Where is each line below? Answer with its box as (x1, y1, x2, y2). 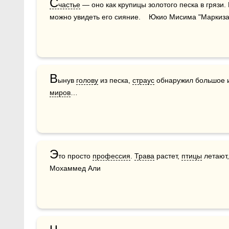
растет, (154, 152, 181, 160)
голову (76, 76, 98, 84)
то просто (58, 152, 93, 160)
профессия (93, 152, 130, 160)
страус (132, 76, 154, 84)
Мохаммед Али (50, 164, 101, 172)
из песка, (98, 76, 132, 84)
